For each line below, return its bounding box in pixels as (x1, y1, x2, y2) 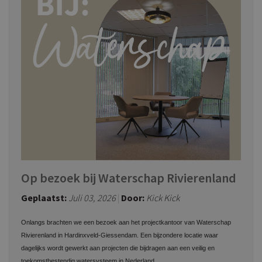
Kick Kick (146, 192, 180, 204)
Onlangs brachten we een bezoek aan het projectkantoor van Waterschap (21, 219, 231, 226)
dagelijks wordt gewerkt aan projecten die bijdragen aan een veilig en (21, 244, 215, 251)
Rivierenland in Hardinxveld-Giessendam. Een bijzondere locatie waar (21, 232, 218, 239)
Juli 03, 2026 (68, 192, 116, 204)
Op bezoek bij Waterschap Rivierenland (21, 170, 236, 186)
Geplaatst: (21, 192, 67, 204)
